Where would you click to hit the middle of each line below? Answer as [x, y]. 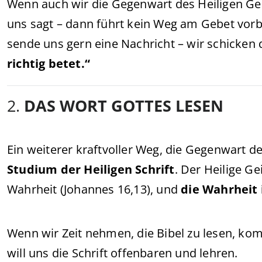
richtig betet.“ [49, 63]
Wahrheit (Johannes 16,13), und [94, 189]
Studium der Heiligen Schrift [91, 169]
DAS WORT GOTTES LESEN [124, 106]
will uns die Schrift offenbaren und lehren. [123, 253]
